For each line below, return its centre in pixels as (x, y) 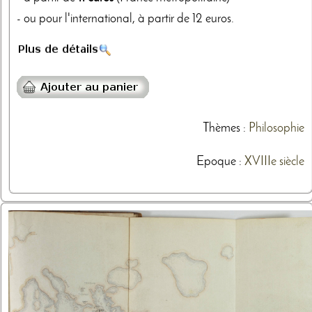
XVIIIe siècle (274, 162)
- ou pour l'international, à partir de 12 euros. (125, 19)
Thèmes (221, 128)
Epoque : (220, 162)
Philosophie (276, 128)
